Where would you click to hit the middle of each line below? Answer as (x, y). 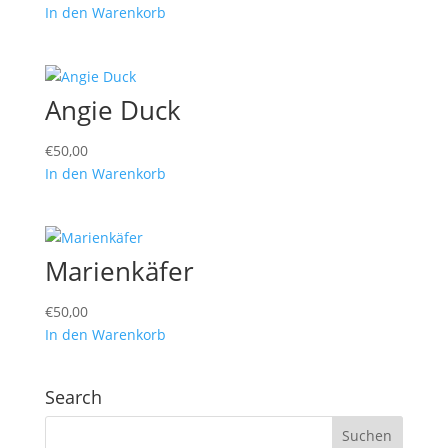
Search (73, 396)
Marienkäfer (119, 271)
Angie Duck (112, 110)
